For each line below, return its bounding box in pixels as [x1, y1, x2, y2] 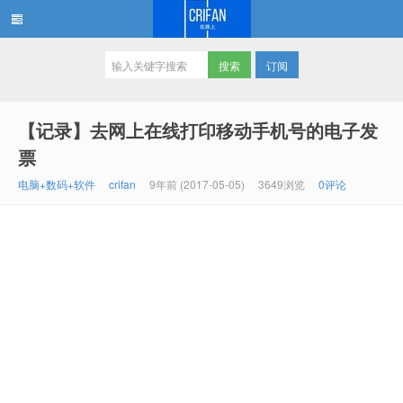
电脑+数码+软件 [18, 176, 95, 192]
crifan [109, 176, 136, 192]
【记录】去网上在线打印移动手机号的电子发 [18, 117, 378, 143]
